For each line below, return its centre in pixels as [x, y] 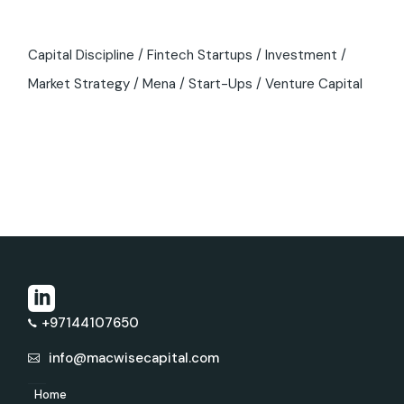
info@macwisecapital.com [134, 358]
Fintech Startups [200, 55]
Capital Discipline [82, 55]
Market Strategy [79, 83]
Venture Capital [314, 83]
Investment [302, 55]
